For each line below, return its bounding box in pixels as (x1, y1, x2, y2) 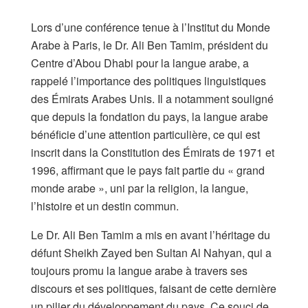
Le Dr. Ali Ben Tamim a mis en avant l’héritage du (31, 226, 270, 243)
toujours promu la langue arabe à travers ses (31, 262, 247, 278)
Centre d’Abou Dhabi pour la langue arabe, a (31, 54, 249, 71)
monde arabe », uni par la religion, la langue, (31, 179, 248, 196)
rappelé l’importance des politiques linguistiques (31, 72, 266, 89)
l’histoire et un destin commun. (31, 197, 179, 214)
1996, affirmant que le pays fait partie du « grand (31, 162, 265, 178)
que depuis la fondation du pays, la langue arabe (31, 108, 268, 124)
